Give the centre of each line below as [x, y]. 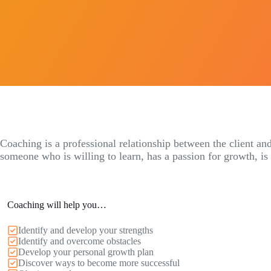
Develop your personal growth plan [86, 252]
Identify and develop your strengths [86, 230]
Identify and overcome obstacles [80, 241]
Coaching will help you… [57, 205]
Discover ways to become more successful [99, 263]
